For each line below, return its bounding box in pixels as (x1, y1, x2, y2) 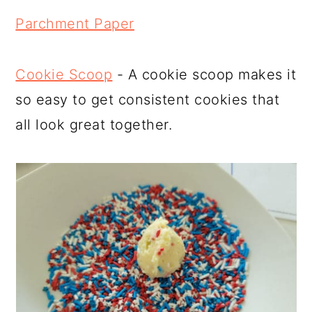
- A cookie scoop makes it (112, 66, 297, 83)
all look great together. (15, 116, 173, 133)
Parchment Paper (15, 15, 134, 32)
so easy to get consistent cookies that (15, 91, 280, 108)
